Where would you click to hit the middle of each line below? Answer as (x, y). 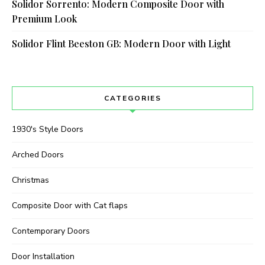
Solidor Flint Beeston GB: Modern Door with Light (121, 44)
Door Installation (43, 257)
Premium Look (44, 19)
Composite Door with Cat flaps (70, 206)
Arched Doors (38, 155)
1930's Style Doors (48, 130)
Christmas (30, 180)
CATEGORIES (132, 98)
